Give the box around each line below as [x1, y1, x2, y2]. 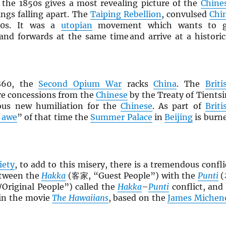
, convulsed [161, 9, 209, 20]
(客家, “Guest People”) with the [66, 171, 198, 181]
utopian [61, 20, 92, 31]
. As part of [152, 101, 205, 111]
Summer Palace [90, 112, 152, 123]
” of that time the [17, 112, 91, 123]
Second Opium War [38, 79, 122, 89]
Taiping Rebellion [90, 9, 162, 20]
